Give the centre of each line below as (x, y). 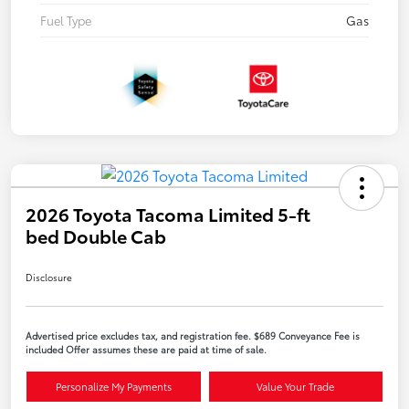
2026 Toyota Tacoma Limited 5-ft (168, 213)
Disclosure (49, 277)
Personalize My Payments (113, 386)
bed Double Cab (96, 235)
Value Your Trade (296, 386)
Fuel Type (66, 21)
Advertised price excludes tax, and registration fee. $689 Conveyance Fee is (193, 335)
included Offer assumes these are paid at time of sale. (146, 349)
